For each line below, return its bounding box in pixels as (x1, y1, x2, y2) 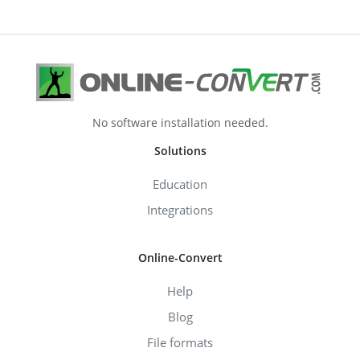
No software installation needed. (92, 114, 268, 130)
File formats (147, 333, 213, 350)
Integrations (147, 201, 213, 218)
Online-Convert (137, 249, 223, 265)
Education (153, 175, 207, 192)
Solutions (153, 142, 207, 158)
